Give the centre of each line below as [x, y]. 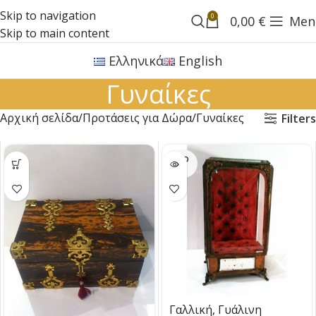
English [201, 60]
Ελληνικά [136, 60]
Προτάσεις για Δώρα [137, 118]
